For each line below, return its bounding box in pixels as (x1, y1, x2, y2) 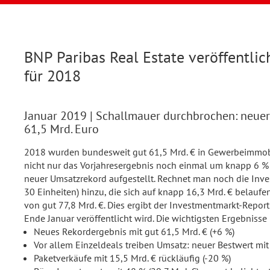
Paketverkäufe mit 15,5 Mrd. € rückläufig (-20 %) (34, 252, 231, 264)
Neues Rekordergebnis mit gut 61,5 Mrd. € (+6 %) (34, 225, 234, 237)
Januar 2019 (24, 108, 90, 124)
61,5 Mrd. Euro (24, 121, 99, 137)
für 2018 (24, 66, 81, 86)
